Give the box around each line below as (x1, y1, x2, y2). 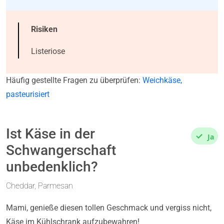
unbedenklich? (6, 158, 98, 175)
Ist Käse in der (6, 125, 95, 142)
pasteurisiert (6, 89, 49, 99)
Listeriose (31, 46, 65, 56)
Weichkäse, (142, 75, 182, 85)
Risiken (31, 24, 57, 34)
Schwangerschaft (6, 141, 116, 158)
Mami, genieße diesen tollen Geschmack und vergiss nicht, (6, 202, 211, 212)
